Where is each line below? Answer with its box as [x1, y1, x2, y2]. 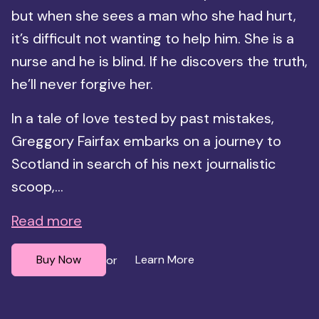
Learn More [135, 252, 194, 268]
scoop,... [11, 177, 63, 197]
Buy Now [36, 252, 81, 268]
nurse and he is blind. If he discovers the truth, [11, 52, 308, 71]
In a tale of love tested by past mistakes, [11, 109, 274, 128]
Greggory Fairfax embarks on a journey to [11, 132, 281, 151]
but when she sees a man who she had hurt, [11, 6, 296, 26]
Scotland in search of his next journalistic [11, 155, 276, 174]
